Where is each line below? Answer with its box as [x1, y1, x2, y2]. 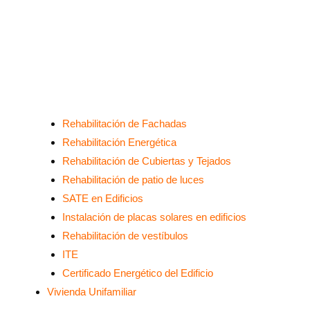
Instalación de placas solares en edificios [62, 210, 246, 223]
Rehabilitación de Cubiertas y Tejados [62, 154, 231, 167]
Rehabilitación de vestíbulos [62, 229, 188, 241]
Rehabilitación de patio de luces [62, 173, 204, 185]
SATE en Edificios [62, 192, 143, 204]
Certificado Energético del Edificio [62, 266, 213, 279]
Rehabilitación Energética [62, 136, 176, 148]
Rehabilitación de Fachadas [62, 117, 187, 129]
